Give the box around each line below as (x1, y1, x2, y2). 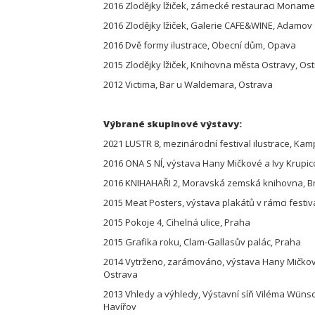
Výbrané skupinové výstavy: (103, 117, 244, 130)
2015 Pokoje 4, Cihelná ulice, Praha (103, 216, 252, 229)
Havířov (103, 300, 139, 313)
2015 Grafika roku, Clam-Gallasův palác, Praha (103, 236, 303, 248)
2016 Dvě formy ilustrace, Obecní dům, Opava (103, 39, 298, 51)
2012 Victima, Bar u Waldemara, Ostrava (103, 78, 275, 91)
